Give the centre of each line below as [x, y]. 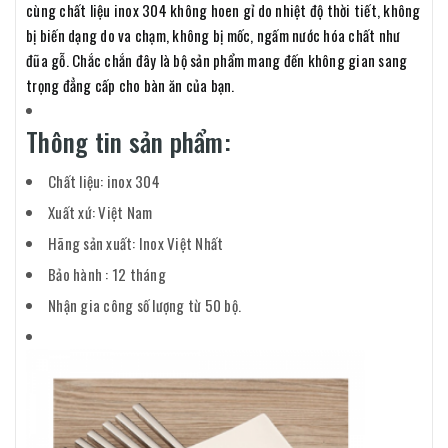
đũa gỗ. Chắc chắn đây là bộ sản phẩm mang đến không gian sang [217, 59]
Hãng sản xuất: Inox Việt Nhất [136, 242]
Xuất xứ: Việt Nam [100, 211]
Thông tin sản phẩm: [128, 140]
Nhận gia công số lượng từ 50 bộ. [144, 304]
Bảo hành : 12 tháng [107, 273]
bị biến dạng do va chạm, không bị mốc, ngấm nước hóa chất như [213, 34]
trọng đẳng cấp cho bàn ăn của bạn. [130, 84]
